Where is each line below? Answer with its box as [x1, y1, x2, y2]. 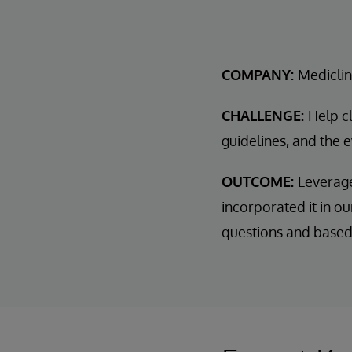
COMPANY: [222, 66, 298, 83]
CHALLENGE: [222, 107, 308, 124]
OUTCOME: [222, 173, 298, 190]
